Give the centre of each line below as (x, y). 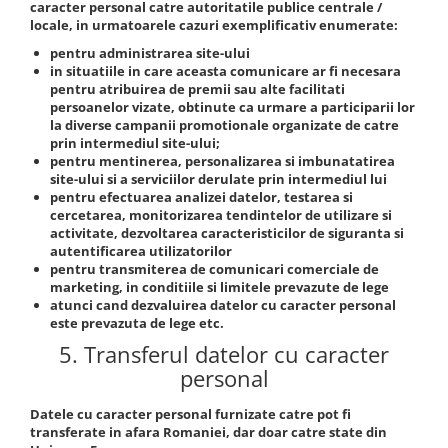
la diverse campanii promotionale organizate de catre (224, 125)
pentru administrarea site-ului (150, 53)
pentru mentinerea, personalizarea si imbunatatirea (222, 161)
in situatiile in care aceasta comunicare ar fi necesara (225, 71)
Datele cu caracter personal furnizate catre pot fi (190, 414)
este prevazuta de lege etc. (137, 323)
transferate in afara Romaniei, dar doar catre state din (208, 432)
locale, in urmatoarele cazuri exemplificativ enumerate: (214, 25)
